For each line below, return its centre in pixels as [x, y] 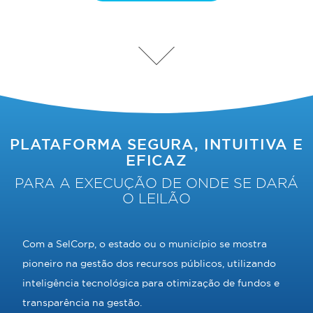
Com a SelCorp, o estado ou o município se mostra [145, 244]
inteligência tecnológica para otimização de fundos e [151, 283]
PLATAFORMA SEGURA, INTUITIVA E [156, 144]
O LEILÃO [156, 198]
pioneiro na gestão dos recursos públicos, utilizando [150, 263]
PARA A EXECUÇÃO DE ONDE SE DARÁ [156, 183]
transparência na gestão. [82, 303]
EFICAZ [156, 160]
